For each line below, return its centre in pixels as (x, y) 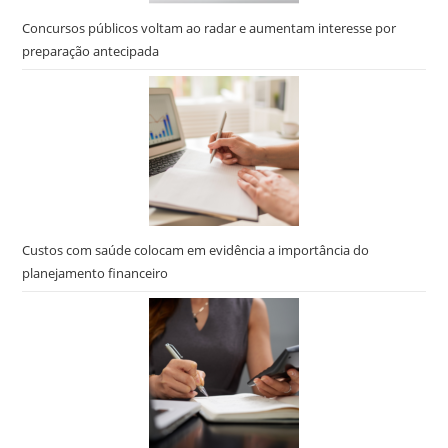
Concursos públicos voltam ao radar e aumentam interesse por (209, 28)
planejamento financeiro (95, 273)
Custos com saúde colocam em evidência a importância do (196, 250)
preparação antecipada (91, 51)
